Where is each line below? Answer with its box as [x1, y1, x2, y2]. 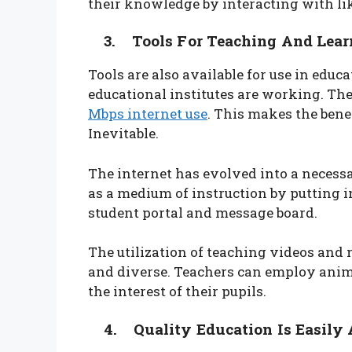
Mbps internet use [88, 104, 207, 123]
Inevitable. [88, 124, 159, 143]
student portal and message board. [88, 203, 321, 222]
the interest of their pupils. [88, 282, 266, 301]
